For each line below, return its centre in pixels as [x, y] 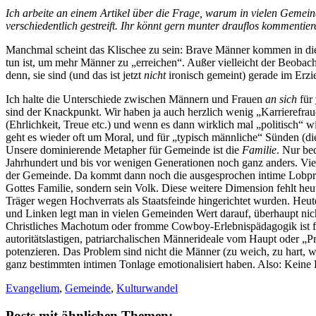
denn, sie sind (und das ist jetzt [75, 75]
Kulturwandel [147, 288]
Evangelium [32, 288]
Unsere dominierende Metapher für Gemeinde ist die [124, 150]
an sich [281, 99]
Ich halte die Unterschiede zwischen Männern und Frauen [135, 99]
